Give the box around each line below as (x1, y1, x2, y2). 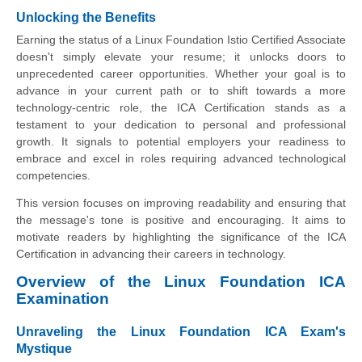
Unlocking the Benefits (16, 10, 156, 24)
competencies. (16, 168, 90, 182)
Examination (16, 289, 109, 307)
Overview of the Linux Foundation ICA (16, 272, 346, 290)
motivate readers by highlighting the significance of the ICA (16, 229, 346, 243)
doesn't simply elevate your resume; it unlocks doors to (16, 49, 346, 63)
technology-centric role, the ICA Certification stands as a (16, 100, 346, 114)
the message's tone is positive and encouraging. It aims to (16, 213, 346, 226)
